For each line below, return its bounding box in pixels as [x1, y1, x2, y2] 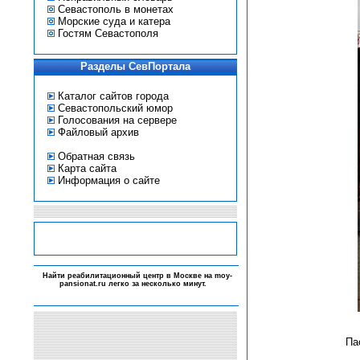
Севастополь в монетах [57, 3, 174, 15]
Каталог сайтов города [57, 90, 169, 102]
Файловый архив [54, 126, 139, 138]
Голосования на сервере [57, 114, 177, 126]
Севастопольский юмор [57, 102, 173, 114]
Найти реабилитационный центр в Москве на [43, 272, 215, 280]
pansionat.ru [59, 280, 106, 288]
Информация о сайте [57, 174, 160, 186]
